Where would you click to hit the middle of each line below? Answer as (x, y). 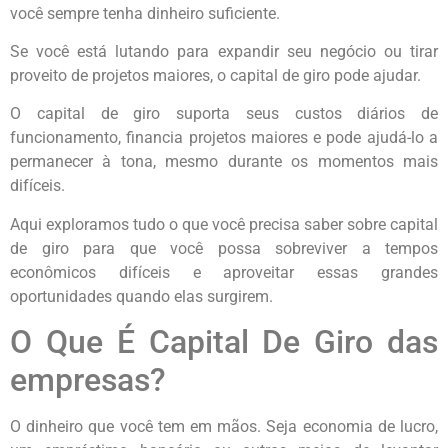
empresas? (88, 380)
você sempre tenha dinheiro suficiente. (145, 13)
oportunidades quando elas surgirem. (141, 296)
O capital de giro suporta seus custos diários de (224, 114)
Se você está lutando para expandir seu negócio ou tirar (224, 52)
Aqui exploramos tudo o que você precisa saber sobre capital (224, 224)
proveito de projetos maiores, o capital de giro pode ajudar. (215, 76)
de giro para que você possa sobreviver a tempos (224, 248)
